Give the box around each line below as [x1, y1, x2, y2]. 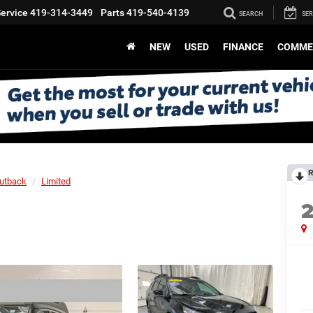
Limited [41, 176, 71, 187]
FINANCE [223, 41, 263, 53]
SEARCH [239, 10, 263, 18]
